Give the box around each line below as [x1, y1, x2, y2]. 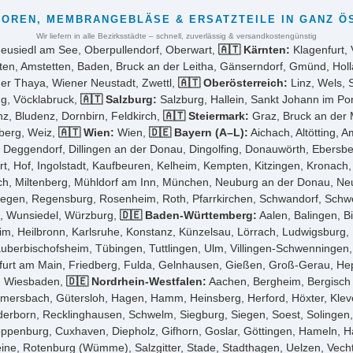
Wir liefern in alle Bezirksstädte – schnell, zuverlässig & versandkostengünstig [36, 31, 317, 40]
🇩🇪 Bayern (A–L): [149, 125, 248, 139]
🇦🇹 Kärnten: [218, 43, 290, 56]
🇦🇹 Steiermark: [162, 109, 249, 122]
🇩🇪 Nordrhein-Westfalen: [66, 274, 206, 288]
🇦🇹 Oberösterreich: [178, 76, 288, 89]
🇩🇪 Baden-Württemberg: [119, 208, 257, 221]
